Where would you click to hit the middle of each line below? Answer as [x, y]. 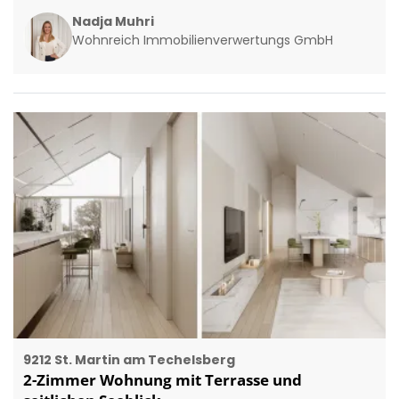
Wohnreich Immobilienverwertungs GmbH [202, 41]
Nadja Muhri [113, 22]
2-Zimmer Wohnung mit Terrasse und [162, 379]
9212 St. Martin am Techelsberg [129, 359]
